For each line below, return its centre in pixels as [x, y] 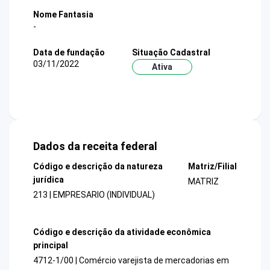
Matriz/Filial [212, 167]
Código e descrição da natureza [98, 167]
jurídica [49, 180]
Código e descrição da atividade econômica [122, 232]
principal [51, 245]
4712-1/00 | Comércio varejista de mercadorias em [131, 260]
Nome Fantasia [63, 15]
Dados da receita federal [95, 146]
